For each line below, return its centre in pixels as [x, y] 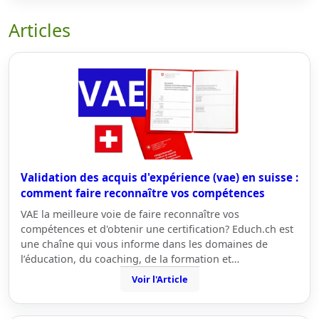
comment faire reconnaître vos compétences [143, 193]
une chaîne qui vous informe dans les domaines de [144, 244]
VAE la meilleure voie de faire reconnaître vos [130, 214]
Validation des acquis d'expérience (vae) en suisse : [159, 177]
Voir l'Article [159, 279]
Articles [40, 30]
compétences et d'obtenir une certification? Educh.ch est [157, 229]
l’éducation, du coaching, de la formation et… [130, 259]
